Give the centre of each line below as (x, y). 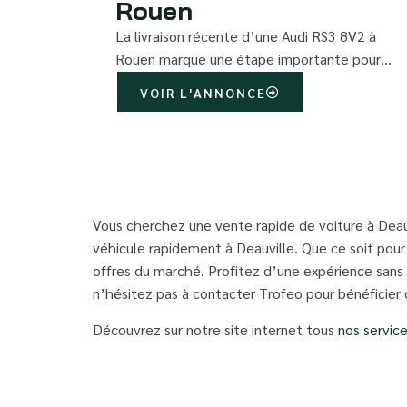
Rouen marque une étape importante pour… (253, 59)
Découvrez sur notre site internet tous (215, 329)
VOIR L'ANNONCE (203, 93)
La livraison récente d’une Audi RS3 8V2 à (246, 36)
